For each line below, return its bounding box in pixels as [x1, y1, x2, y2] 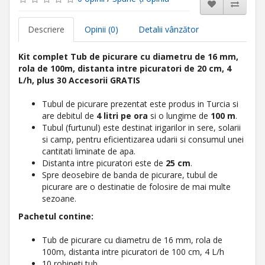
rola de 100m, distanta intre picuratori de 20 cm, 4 [18, 63, 231, 74]
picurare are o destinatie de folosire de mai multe [42, 181, 231, 192]
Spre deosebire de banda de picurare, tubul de [42, 169, 218, 180]
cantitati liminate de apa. [42, 146, 135, 157]
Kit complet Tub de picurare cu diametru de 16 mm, [18, 51, 238, 62]
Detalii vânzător [138, 24, 199, 35]
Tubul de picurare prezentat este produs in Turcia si [42, 98, 238, 109]
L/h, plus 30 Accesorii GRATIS [18, 75, 140, 86]
